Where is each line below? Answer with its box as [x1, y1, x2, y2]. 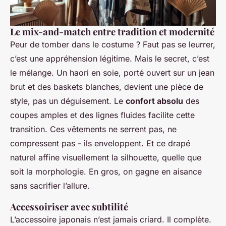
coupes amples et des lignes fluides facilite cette [10, 109, 195, 120]
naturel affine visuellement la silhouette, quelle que [10, 152, 201, 162]
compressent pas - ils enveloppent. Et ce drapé [10, 138, 190, 148]
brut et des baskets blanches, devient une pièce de [10, 81, 203, 92]
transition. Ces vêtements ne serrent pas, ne [10, 124, 177, 134]
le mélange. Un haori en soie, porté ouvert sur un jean [10, 67, 214, 78]
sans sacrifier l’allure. [10, 180, 90, 191]
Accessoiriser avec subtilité [10, 200, 128, 213]
